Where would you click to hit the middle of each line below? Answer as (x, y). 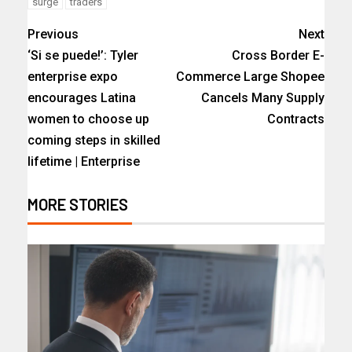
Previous (53, 34)
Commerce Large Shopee (250, 76)
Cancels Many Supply (263, 97)
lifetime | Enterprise (84, 161)
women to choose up (88, 119)
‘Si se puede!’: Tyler (83, 55)
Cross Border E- (278, 55)
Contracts (296, 119)
